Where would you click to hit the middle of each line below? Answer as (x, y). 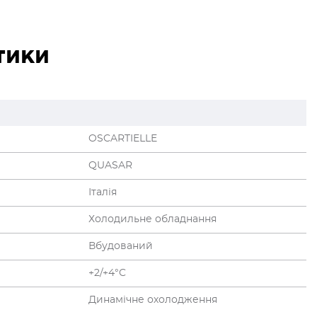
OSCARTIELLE (123, 139)
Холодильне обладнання (152, 220)
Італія (103, 193)
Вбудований (121, 247)
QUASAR (110, 166)
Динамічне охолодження (153, 300)
